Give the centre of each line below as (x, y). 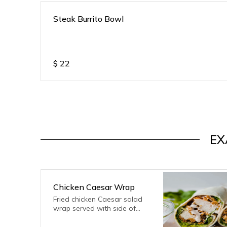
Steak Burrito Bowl (88, 19)
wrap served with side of (94, 208)
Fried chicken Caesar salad (98, 199)
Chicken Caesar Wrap (94, 187)
